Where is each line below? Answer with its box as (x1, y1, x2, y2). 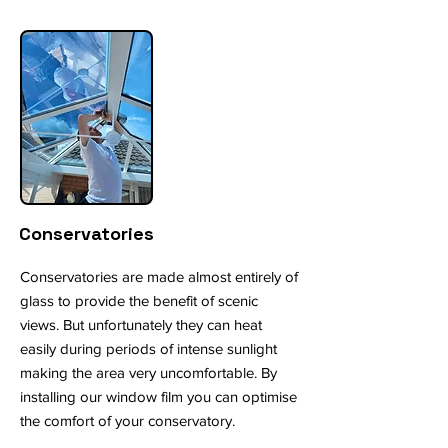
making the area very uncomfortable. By (20, 364, 277, 381)
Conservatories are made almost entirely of (20, 268, 298, 285)
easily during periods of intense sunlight (20, 340, 277, 357)
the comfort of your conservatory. (20, 412, 235, 429)
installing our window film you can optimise (20, 388, 297, 405)
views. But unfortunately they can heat (20, 316, 262, 333)
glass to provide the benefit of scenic (20, 292, 258, 309)
